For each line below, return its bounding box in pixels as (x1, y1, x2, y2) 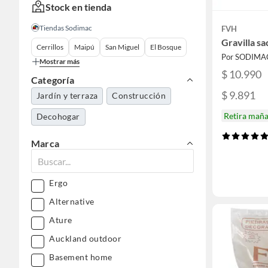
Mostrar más (39, 57, 80, 66)
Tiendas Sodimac (39, 23, 92, 32)
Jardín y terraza (36, 90, 98, 100)
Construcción (112, 90, 166, 100)
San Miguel (105, 42, 139, 51)
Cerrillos (36, 42, 63, 51)
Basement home (49, 252, 112, 262)
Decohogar (36, 111, 80, 121)
